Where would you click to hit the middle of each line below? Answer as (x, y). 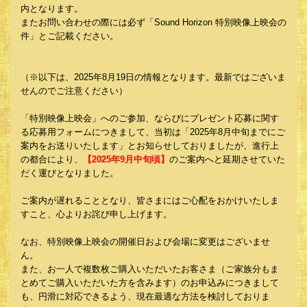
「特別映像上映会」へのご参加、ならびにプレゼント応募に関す (150, 118)
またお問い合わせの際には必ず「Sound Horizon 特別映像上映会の (153, 22)
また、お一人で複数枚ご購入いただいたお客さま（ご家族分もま (150, 269)
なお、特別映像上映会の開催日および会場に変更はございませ (145, 242)
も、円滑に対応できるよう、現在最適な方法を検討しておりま (145, 296)
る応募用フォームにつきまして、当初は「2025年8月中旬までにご (153, 132)
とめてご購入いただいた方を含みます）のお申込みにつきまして (150, 283)
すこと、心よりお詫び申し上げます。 (96, 214)
